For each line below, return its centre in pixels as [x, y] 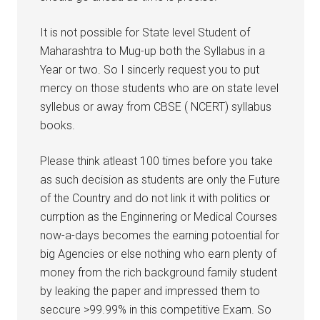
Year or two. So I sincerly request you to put [150, 70]
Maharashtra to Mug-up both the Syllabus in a [153, 51]
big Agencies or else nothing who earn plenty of [159, 254]
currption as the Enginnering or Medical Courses [159, 217]
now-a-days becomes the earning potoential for [160, 235]
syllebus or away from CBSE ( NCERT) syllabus [156, 107]
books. [58, 125]
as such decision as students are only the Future [160, 180]
